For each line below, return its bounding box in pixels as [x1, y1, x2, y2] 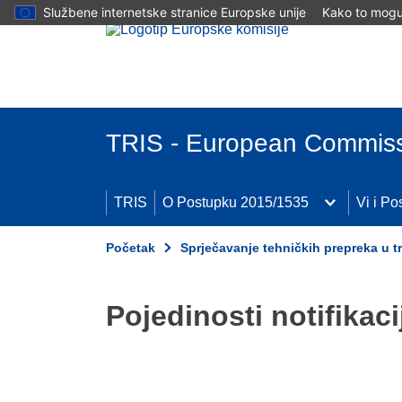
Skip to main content [7, 8, 136, 23]
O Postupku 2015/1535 [162, 195, 309, 210]
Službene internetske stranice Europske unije [43, 4, 306, 20]
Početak [106, 240, 155, 255]
